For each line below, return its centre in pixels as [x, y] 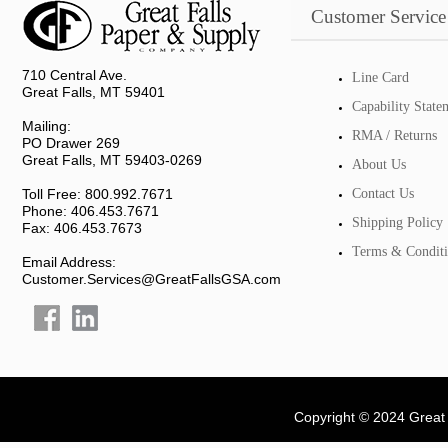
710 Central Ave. [74, 75]
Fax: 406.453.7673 [82, 228]
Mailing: [46, 126]
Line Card [380, 77]
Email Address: [69, 262]
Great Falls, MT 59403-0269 [112, 160]
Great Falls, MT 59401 [93, 92]
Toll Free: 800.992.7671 [97, 194]
